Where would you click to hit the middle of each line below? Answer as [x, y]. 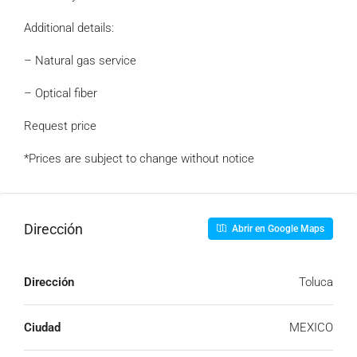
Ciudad [42, 328]
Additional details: [69, 28]
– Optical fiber [61, 93]
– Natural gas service [80, 61]
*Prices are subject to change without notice [139, 159]
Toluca [316, 282]
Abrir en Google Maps [277, 229]
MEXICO [311, 328]
